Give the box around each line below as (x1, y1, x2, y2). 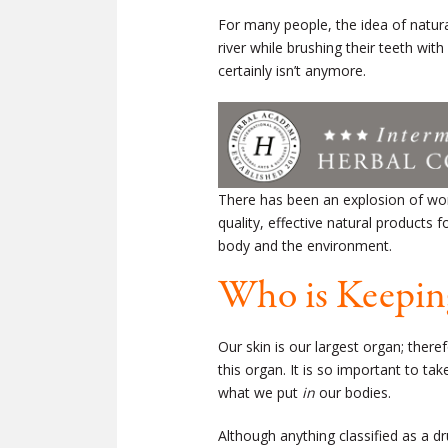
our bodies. (319, 383, 391, 403)
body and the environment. (218, 236, 392, 256)
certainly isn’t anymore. (218, 60, 366, 80)
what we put (218, 383, 302, 403)
